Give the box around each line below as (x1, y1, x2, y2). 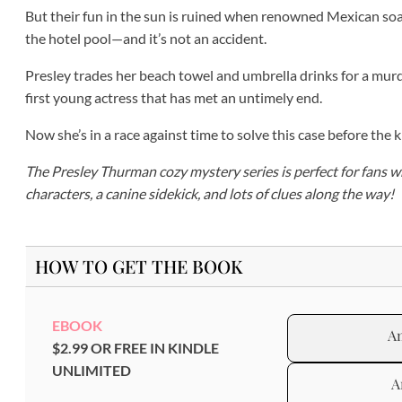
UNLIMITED (52, 362, 131, 380)
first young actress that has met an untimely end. (25, 89, 322, 107)
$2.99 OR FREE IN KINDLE (52, 339, 219, 357)
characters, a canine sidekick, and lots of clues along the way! (25, 185, 394, 203)
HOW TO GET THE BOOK (35, 254, 243, 279)
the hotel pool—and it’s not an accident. (25, 30, 267, 48)
